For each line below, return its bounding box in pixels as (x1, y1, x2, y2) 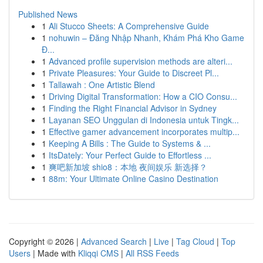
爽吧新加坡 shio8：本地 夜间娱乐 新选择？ (49, 161, 207, 173)
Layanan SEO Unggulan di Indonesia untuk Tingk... (49, 114, 239, 126)
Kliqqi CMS (78, 247, 119, 259)
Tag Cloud (176, 235, 214, 247)
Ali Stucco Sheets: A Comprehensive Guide (49, 20, 209, 32)
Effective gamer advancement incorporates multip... (49, 126, 240, 137)
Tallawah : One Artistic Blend (49, 79, 155, 90)
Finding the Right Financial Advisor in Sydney (49, 102, 217, 114)
